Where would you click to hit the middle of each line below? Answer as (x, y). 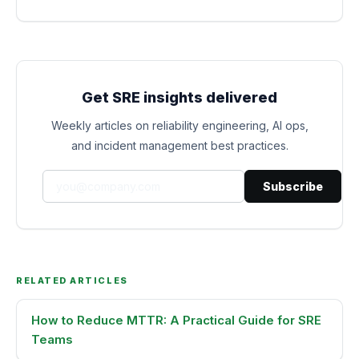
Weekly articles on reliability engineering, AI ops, (179, 125)
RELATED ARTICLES (72, 280)
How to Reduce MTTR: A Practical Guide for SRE (176, 320)
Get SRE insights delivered (179, 97)
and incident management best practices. (179, 145)
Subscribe (293, 186)
